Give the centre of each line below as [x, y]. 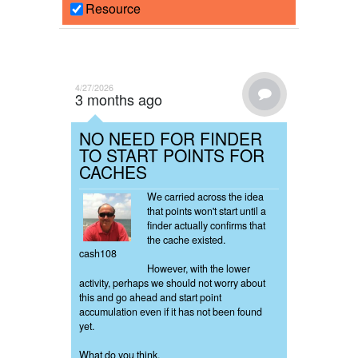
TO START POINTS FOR [172, 155]
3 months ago [119, 99]
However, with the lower [199, 269]
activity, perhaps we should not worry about [172, 283]
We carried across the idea [205, 197]
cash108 [98, 254]
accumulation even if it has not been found [171, 312]
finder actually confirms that [206, 226]
